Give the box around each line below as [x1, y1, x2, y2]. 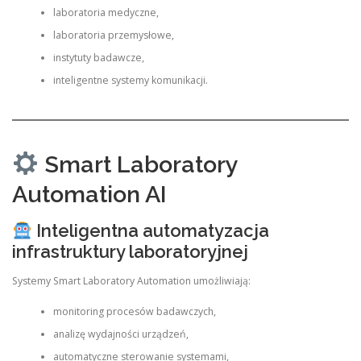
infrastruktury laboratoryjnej [12, 241, 248, 263]
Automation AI [12, 180, 167, 209]
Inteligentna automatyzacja [31, 220, 269, 242]
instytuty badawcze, [52, 50, 144, 64]
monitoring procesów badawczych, [52, 304, 216, 318]
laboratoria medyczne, [52, 5, 159, 19]
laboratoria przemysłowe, [52, 27, 174, 42]
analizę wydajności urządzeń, [52, 326, 189, 341]
